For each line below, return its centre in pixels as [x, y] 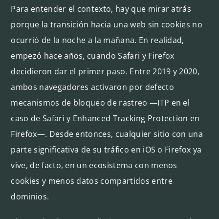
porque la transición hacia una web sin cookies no [107, 24]
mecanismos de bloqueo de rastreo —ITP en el [100, 102]
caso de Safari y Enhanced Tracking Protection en [105, 118]
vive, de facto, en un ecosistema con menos [94, 165]
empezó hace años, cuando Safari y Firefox [93, 55]
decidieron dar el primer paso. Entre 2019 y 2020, [105, 71]
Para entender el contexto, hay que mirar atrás [101, 9]
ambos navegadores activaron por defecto [92, 87]
